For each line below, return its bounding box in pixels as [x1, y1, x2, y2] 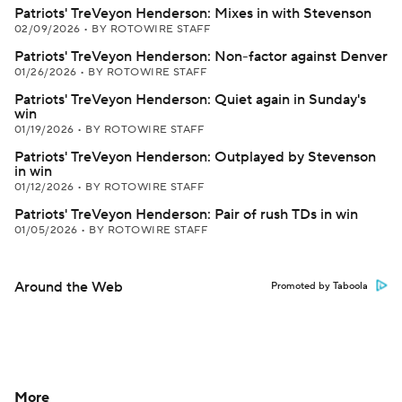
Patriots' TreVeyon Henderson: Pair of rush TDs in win [14, 205, 358, 223]
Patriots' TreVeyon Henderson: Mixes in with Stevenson [14, 4, 371, 22]
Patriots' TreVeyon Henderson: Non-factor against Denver [14, 48, 388, 66]
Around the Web [14, 278, 123, 296]
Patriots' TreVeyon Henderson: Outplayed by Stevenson [14, 148, 376, 166]
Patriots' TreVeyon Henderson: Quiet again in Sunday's [14, 91, 366, 109]
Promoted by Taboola [271, 280, 368, 293]
